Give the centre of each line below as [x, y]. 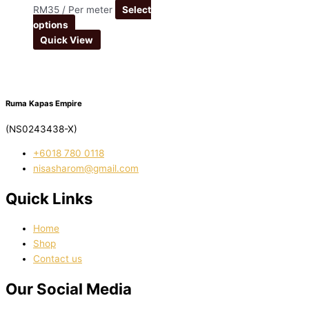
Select [137, 9]
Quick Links [49, 198]
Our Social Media [69, 288]
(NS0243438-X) [41, 129]
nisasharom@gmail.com [86, 169]
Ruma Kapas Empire [44, 103]
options [51, 24]
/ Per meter [86, 9]
